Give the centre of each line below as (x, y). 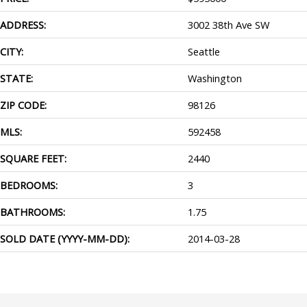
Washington (215, 78)
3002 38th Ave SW (229, 24)
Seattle (204, 51)
